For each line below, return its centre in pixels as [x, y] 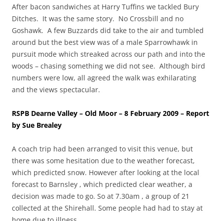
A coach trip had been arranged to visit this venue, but [102, 148]
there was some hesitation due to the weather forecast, [103, 160]
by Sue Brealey [37, 125]
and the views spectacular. [56, 89]
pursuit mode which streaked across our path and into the [109, 54]
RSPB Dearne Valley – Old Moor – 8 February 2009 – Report [110, 113]
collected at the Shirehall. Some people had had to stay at [107, 208]
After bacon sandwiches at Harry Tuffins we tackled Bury [105, 6]
